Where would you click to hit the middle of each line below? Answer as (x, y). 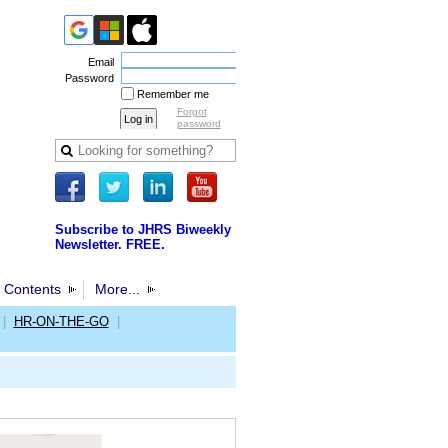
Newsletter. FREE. (109, 244)
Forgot (191, 111)
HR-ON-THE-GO (61, 321)
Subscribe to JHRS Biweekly (142, 229)
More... (117, 289)
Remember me (172, 94)
